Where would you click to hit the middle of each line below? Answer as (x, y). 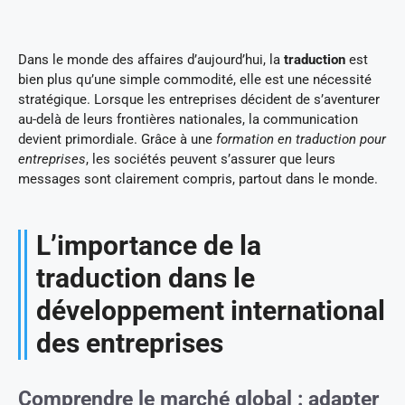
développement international (211, 311)
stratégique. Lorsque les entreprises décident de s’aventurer (199, 100)
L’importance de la (149, 246)
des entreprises (130, 344)
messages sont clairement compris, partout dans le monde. (198, 179)
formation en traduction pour (301, 140)
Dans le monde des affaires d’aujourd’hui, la (151, 60)
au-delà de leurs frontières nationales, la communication (188, 120)
